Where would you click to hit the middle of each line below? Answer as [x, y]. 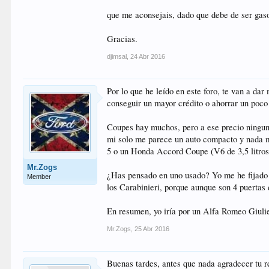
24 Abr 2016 [148, 56]
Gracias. [122, 39]
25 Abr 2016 [152, 229]
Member [39, 177]
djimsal [117, 56]
